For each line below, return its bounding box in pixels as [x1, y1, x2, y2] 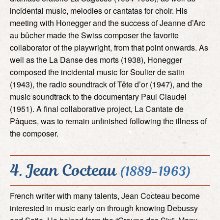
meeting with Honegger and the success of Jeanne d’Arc [10, 17, 205, 28]
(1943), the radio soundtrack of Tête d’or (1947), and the [10, 78, 202, 90]
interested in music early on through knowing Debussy [10, 202, 198, 214]
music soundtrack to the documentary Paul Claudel [10, 90, 187, 102]
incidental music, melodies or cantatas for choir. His [10, 4, 188, 16]
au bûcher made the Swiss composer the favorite [10, 29, 179, 41]
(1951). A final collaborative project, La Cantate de [10, 103, 184, 114]
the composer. [10, 127, 58, 139]
